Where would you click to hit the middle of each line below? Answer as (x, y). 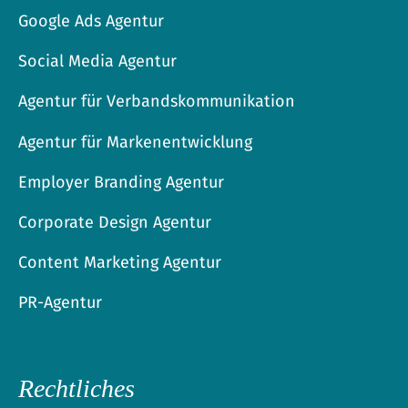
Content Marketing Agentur (120, 263)
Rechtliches (77, 389)
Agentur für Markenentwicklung (136, 143)
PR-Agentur (61, 303)
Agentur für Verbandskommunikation (157, 102)
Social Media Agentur (98, 61)
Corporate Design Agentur (115, 223)
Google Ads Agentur (92, 21)
